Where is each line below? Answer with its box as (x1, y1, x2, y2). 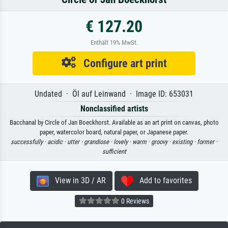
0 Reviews (120, 196, 149, 205)
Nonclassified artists (80, 104, 148, 114)
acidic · (47, 138, 67, 146)
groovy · (151, 138, 172, 146)
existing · (172, 138, 197, 146)
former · (197, 138, 217, 146)
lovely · (113, 138, 132, 146)
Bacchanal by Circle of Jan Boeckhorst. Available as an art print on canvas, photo (9, 119, 219, 127)
